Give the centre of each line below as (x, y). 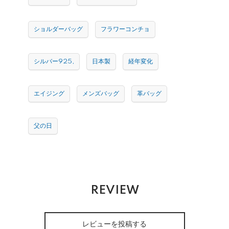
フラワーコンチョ (125, 29)
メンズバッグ (101, 94)
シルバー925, (54, 61)
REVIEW (114, 190)
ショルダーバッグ (58, 29)
